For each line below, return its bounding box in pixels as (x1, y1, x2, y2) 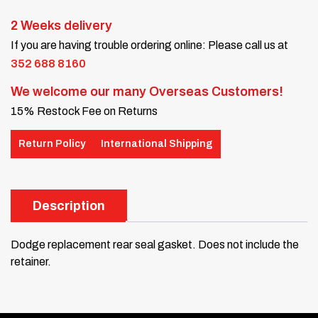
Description (33, 198, 105, 213)
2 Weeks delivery (11, 18, 112, 33)
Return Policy (18, 138, 85, 150)
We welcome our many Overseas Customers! (11, 84, 283, 99)
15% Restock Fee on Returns (11, 104, 158, 117)
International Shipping (101, 138, 213, 150)
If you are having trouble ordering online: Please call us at (11, 38, 288, 51)
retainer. (11, 255, 51, 268)
